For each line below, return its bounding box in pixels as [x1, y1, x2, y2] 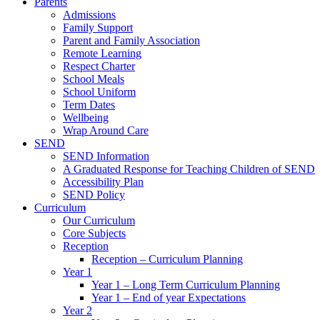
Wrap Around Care [63, 124, 149, 137]
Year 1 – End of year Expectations [91, 291, 246, 304]
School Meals [63, 73, 124, 86]
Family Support [63, 21, 133, 34]
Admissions [63, 9, 116, 21]
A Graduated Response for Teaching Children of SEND [63, 163, 315, 176]
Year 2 [63, 304, 92, 317]
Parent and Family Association [63, 34, 200, 47]
